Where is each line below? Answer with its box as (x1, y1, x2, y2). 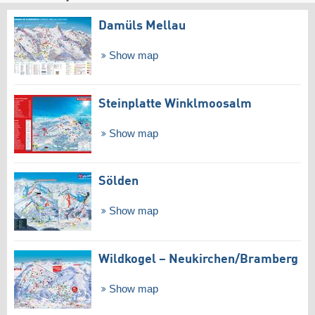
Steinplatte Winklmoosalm (98, 97, 252, 110)
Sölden (98, 175, 139, 188)
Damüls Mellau (98, 20, 186, 32)
